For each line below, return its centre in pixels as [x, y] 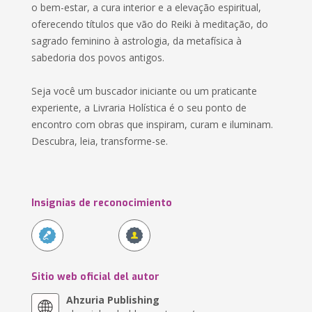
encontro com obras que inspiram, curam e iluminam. [153, 124]
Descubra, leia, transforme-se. [100, 141]
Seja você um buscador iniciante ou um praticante [145, 91]
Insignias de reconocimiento [102, 203]
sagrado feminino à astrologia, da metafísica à [137, 41]
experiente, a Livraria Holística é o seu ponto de [139, 108]
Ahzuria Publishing [113, 300]
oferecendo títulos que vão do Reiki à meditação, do [150, 24]
